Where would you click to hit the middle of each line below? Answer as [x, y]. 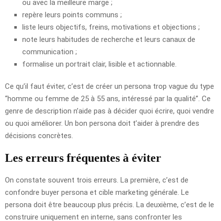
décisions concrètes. [39, 135]
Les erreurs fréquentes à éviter [83, 158]
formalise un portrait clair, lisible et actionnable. [99, 64]
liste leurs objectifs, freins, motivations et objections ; [111, 27]
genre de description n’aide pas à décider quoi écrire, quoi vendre [110, 111]
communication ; [50, 52]
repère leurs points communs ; [72, 15]
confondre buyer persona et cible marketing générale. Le [97, 192]
